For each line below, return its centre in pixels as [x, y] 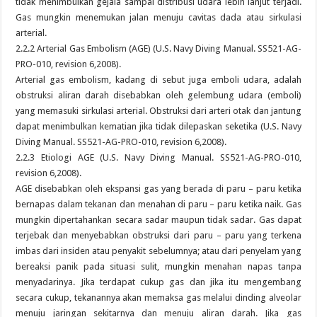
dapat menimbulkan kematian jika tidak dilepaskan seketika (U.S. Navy [158, 126]
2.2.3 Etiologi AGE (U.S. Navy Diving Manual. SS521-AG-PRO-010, [158, 157]
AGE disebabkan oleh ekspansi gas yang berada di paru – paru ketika [158, 189]
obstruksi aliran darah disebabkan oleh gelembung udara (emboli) [158, 95]
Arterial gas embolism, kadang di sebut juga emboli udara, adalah [158, 80]
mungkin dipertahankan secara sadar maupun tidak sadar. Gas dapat [158, 220]
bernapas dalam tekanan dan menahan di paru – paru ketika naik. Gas [158, 204]
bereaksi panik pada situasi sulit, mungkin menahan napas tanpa [158, 266]
